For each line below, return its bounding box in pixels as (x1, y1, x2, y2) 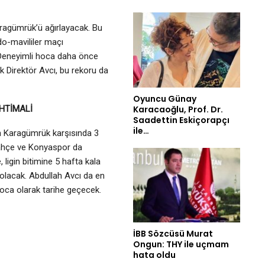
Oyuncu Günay (133, 92, 196, 105)
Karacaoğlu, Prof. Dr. (133, 103, 223, 115)
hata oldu (133, 249, 176, 261)
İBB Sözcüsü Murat (133, 228, 213, 240)
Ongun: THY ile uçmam (133, 238, 229, 251)
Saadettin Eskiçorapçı (133, 114, 230, 126)
